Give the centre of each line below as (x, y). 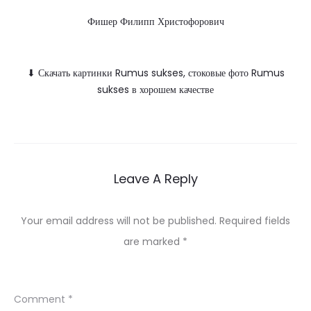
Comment (41, 299)
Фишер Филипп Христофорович (155, 22)
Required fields (255, 221)
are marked (153, 242)
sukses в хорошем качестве (155, 90)
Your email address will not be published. (119, 221)
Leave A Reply (155, 179)
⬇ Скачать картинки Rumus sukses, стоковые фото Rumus (155, 73)
